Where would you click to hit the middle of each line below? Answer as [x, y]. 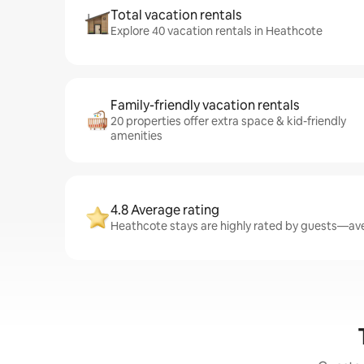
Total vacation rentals [176, 15]
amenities [136, 136]
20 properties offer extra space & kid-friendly [228, 121]
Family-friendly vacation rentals [205, 105]
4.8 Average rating [165, 210]
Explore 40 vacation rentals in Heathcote [217, 31]
